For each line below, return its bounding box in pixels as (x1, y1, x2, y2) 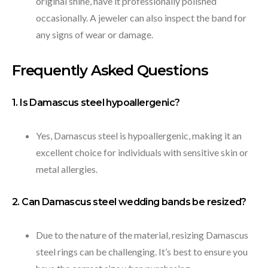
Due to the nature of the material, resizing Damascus (36, 229, 248, 240)
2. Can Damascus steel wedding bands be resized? (12, 196, 246, 208)
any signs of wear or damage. (36, 29, 153, 40)
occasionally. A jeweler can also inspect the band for (36, 12, 246, 23)
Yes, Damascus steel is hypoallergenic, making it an (36, 130, 242, 141)
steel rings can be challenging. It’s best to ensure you (36, 246, 248, 257)
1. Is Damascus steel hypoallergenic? (12, 97, 180, 108)
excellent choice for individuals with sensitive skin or (36, 147, 248, 158)
